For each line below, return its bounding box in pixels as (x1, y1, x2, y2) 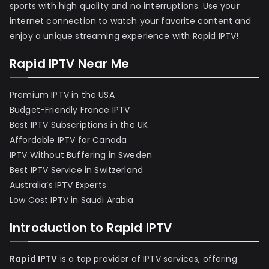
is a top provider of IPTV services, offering (57, 253, 237, 265)
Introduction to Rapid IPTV (10, 219, 172, 237)
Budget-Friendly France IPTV (10, 104, 130, 116)
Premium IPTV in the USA (10, 89, 115, 101)
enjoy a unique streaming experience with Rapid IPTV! (10, 30, 239, 43)
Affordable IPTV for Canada (10, 134, 127, 147)
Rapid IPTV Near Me (10, 55, 129, 73)
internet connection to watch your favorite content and (10, 15, 252, 28)
